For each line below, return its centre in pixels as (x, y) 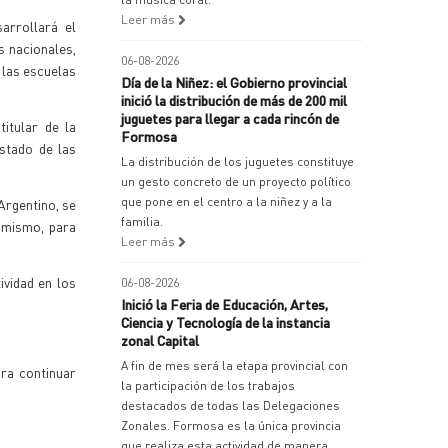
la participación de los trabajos (208, 385)
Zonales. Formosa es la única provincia (231, 425)
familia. (142, 221)
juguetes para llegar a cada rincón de (230, 118)
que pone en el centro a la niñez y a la (226, 201)
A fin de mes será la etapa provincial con (234, 365)
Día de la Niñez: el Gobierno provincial (234, 82)
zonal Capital (160, 340)
